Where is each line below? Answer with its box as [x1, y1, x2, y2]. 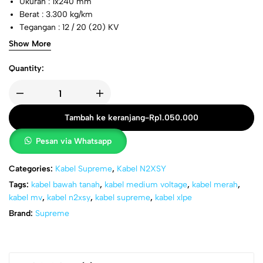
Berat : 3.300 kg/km [19, 9, 93, 19]
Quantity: [9, 63, 44, 73]
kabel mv [9, 193, 42, 203]
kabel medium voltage [104, 180, 187, 190]
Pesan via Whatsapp [36, 136, 112, 146]
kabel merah [192, 180, 238, 190]
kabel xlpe [155, 193, 192, 203]
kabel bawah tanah [31, 180, 100, 190]
